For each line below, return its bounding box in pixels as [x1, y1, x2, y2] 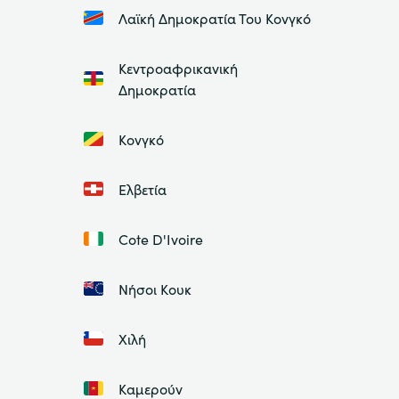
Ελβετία [118, 178, 167, 199]
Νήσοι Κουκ [118, 278, 191, 298]
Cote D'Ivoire [118, 228, 203, 248]
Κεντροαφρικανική [118, 57, 238, 77]
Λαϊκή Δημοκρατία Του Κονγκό [118, 7, 311, 28]
